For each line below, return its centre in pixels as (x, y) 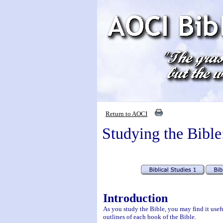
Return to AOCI (126, 114)
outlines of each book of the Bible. (149, 217)
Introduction (135, 198)
